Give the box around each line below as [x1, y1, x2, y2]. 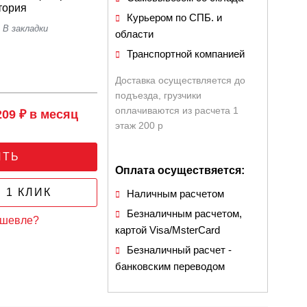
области [115, 28, 154, 40]
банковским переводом [115, 260, 225, 272]
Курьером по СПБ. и [127, 12, 223, 23]
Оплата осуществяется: [115, 164, 245, 176]
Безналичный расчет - [127, 244, 232, 256]
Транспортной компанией [127, 48, 245, 60]
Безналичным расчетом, [127, 208, 243, 219]
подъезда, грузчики [115, 90, 202, 101]
